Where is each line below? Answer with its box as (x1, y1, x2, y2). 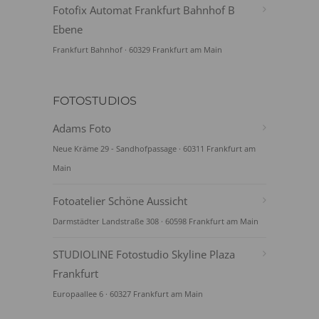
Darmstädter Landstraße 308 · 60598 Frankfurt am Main (53, 216, 258, 226)
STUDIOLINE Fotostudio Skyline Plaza (53, 247, 235, 261)
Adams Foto (53, 121, 111, 135)
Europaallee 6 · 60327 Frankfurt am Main (53, 288, 203, 299)
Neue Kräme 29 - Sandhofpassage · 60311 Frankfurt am (53, 143, 256, 154)
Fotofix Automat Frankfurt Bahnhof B (53, 3, 235, 17)
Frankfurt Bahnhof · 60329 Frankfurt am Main (53, 44, 222, 55)
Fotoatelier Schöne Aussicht (53, 194, 187, 208)
